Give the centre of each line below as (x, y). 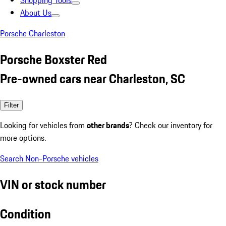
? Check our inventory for (171, 125)
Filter (11, 105)
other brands (108, 125)
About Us (36, 13)
